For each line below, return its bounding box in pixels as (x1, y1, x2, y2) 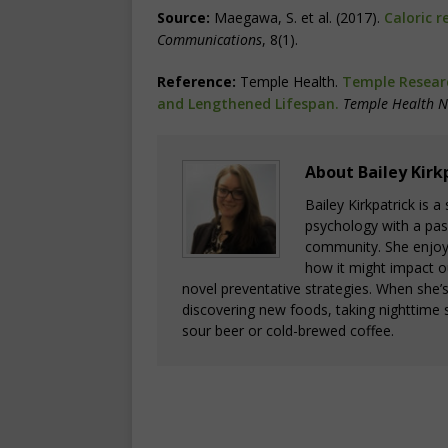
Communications (157, 30, 262, 50)
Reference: (157, 72, 236, 92)
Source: (157, 8, 210, 28)
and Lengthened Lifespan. (157, 94, 339, 114)
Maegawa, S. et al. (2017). (210, 8, 384, 28)
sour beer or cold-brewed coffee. (182, 321, 394, 341)
